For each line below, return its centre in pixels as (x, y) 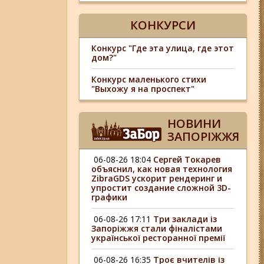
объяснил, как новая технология (162, 169)
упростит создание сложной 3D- (161, 188)
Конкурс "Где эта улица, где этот (163, 48)
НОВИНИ (194, 123)
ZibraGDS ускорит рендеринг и (157, 178)
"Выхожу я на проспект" (143, 89)
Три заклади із (185, 219)
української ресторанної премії (159, 238)
